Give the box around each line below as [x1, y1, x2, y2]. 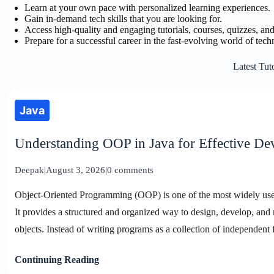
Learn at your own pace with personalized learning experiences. [24, 2, 270, 13]
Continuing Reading [15, 254, 99, 265]
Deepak [15, 165, 44, 175]
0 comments [107, 165, 154, 175]
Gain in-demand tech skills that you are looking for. [24, 13, 222, 24]
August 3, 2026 [46, 165, 105, 175]
